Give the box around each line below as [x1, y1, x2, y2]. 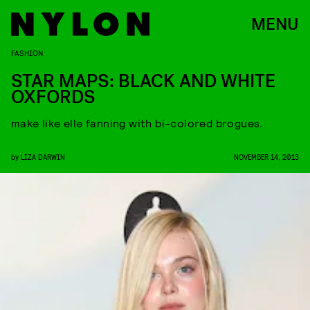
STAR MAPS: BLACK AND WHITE [11, 69, 275, 93]
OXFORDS [11, 85, 95, 109]
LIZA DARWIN [21, 152, 65, 161]
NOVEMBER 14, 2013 [234, 152, 299, 161]
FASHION [11, 48, 43, 57]
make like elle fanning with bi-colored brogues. [11, 116, 263, 129]
